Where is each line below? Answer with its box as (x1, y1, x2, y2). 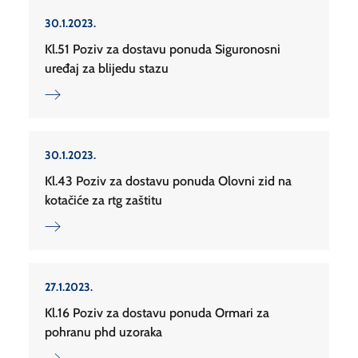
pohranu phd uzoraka (45, 324, 162, 340)
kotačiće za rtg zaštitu (45, 193, 162, 209)
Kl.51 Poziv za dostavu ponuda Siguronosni (45, 42, 280, 58)
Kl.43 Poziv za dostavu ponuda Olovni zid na (45, 173, 292, 189)
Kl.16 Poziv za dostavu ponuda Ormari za (45, 305, 269, 321)
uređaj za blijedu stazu (45, 61, 169, 77)
